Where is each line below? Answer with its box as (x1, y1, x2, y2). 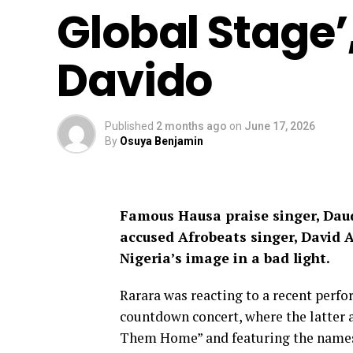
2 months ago (156, 120, 227, 132)
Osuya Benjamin (120, 135, 203, 147)
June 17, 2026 (244, 120, 315, 132)
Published (105, 120, 154, 132)
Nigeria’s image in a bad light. (120, 249, 330, 267)
